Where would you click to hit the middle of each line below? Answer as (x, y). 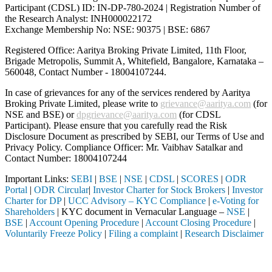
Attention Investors (44, 254)
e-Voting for (236, 200)
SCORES (200, 178)
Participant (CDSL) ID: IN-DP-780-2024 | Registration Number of (133, 7)
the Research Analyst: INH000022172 (78, 18)
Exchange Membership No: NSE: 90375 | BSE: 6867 (107, 29)
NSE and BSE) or (41, 114)
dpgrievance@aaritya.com (127, 114)
